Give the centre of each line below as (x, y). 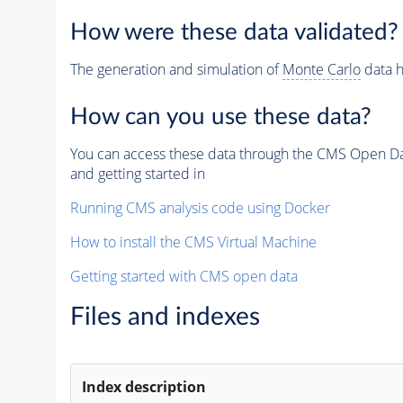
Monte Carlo (321, 70)
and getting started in (137, 173)
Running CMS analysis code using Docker (200, 207)
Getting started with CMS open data (184, 276)
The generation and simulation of (176, 70)
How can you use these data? (220, 116)
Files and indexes (165, 316)
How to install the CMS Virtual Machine (193, 242)
